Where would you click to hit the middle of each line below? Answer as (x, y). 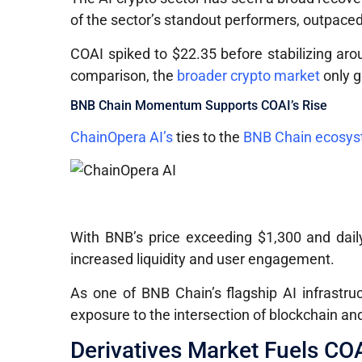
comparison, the (124, 75)
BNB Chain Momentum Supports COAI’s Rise (199, 106)
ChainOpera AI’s (122, 137)
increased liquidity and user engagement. (203, 259)
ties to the (208, 137)
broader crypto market (249, 75)
